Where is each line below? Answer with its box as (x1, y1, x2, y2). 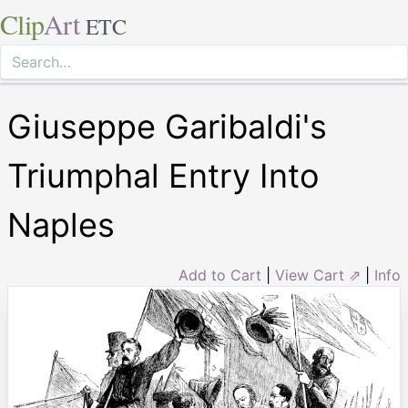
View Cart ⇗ (275, 266, 361, 284)
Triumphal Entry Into (7, 156, 319, 196)
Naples (7, 205, 115, 245)
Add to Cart (178, 266, 261, 284)
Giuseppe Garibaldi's (7, 107, 327, 147)
